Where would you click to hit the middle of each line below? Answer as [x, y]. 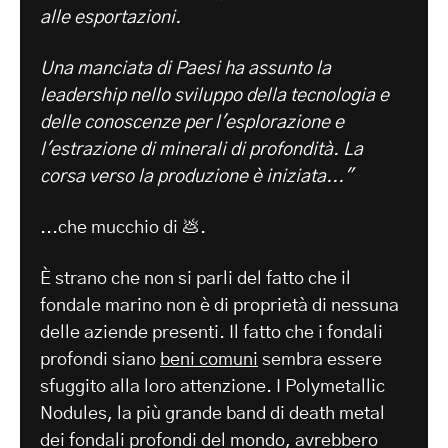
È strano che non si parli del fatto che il [195, 279]
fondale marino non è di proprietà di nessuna [219, 306]
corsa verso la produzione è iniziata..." [196, 177]
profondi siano [100, 360]
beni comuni [209, 360]
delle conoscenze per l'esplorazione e [192, 123]
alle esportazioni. [112, 18]
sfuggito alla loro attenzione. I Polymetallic [212, 387]
